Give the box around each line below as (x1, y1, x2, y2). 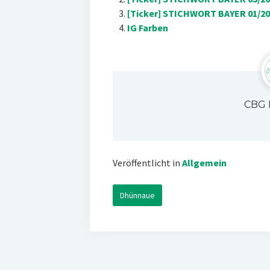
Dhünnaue (119, 190, 155, 201)
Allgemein (181, 157, 227, 169)
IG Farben (127, 22, 168, 34)
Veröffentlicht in (112, 157, 180, 169)
